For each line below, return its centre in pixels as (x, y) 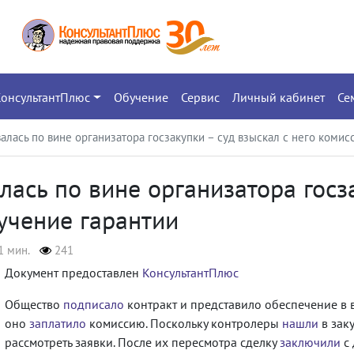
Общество (34, 304)
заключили (310, 342)
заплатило (58, 323)
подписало (94, 304)
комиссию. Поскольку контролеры (184, 323)
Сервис (200, 97)
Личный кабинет (278, 97)
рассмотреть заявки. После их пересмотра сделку (142, 342)
